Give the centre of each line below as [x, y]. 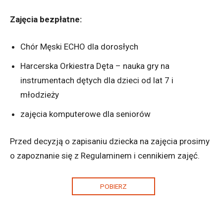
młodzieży [40, 94]
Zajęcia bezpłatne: [46, 19]
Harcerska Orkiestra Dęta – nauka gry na [95, 66]
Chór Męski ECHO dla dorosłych [79, 46]
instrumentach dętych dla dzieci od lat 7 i [97, 80]
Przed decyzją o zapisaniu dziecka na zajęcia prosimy [110, 141]
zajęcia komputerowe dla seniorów [85, 114]
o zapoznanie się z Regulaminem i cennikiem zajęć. [105, 155]
